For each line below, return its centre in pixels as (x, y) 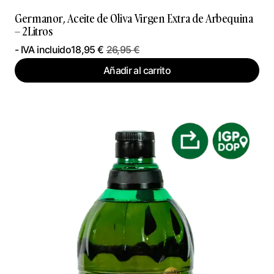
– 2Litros (34, 32)
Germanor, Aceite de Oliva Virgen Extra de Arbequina (134, 19)
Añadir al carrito (137, 71)
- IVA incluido (43, 50)
